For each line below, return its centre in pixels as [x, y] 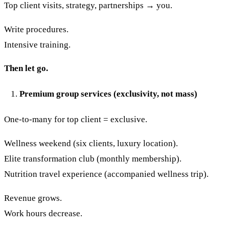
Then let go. [26, 68]
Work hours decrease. [43, 214]
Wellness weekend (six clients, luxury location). [91, 144]
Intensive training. [37, 44]
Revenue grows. [33, 198]
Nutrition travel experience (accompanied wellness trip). [106, 174]
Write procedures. [36, 29]
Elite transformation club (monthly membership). [93, 159]
